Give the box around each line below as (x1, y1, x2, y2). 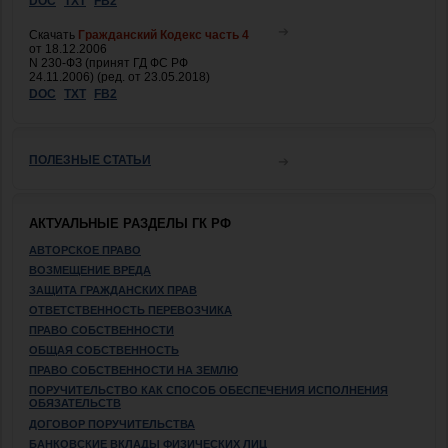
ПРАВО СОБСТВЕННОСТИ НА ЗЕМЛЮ (29, 363, 238, 376)
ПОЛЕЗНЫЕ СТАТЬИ (29, 152, 151, 167)
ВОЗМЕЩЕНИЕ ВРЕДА (29, 263, 151, 276)
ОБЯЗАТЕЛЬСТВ (29, 396, 121, 411)
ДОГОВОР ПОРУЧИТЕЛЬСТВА (29, 417, 195, 430)
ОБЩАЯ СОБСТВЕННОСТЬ (29, 343, 179, 356)
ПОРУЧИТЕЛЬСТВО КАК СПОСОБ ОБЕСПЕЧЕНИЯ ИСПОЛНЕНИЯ (29, 383, 388, 396)
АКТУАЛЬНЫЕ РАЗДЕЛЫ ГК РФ (29, 215, 231, 231)
